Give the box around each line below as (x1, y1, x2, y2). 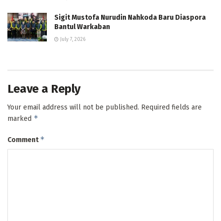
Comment (7, 136, 40, 145)
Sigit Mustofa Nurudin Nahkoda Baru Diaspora (54, 13, 206, 22)
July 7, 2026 (59, 37, 85, 43)
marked (7, 114, 34, 123)
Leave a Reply (7, 82, 80, 96)
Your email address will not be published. (7, 103, 139, 112)
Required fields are (141, 103, 202, 112)
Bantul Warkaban (54, 23, 110, 32)
